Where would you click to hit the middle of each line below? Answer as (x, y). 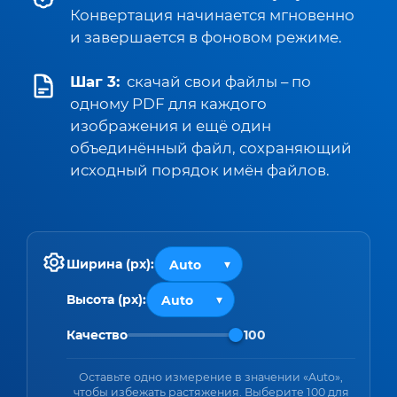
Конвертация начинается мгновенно (212, 15)
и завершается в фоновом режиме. (206, 37)
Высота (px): (106, 300)
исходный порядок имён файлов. (200, 170)
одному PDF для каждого (168, 104)
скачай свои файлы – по (219, 82)
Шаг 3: (95, 82)
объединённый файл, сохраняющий (211, 148)
